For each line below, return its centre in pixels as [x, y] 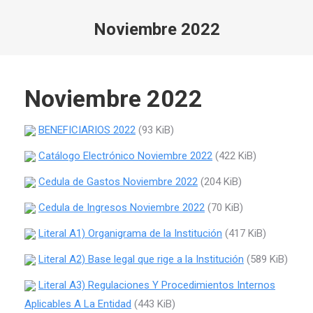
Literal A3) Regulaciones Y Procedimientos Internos [157, 285]
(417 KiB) [244, 233]
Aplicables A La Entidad [78, 304]
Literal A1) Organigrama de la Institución [130, 233]
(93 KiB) [155, 130]
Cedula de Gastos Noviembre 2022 [118, 182]
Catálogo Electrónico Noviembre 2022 [125, 156]
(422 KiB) [234, 156]
